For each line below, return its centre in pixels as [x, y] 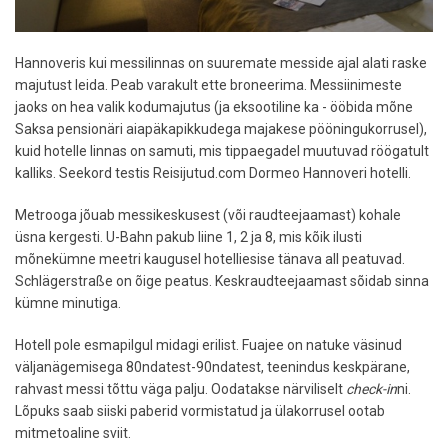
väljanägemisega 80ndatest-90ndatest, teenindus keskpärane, [212, 366]
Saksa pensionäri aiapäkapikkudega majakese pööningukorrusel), [221, 128]
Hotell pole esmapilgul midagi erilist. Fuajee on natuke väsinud [208, 344]
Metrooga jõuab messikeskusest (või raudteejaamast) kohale [208, 214]
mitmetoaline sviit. [73, 432]
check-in [371, 388]
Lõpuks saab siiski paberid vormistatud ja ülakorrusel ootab [200, 410]
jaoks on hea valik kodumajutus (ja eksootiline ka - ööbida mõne [214, 106]
